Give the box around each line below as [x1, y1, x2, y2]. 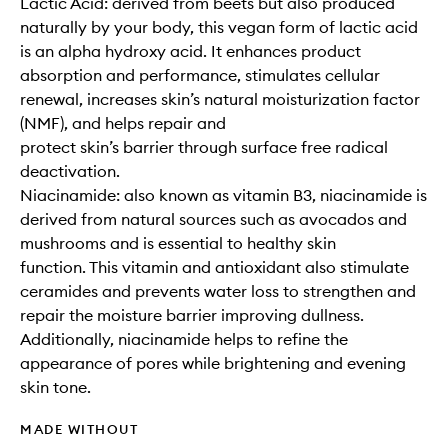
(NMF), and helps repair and [20, 113, 226, 134]
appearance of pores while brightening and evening [20, 353, 406, 374]
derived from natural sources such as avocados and [20, 209, 407, 230]
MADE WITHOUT [20, 421, 138, 438]
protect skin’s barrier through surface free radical [20, 137, 388, 158]
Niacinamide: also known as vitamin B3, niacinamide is [20, 185, 427, 206]
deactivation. [20, 161, 120, 182]
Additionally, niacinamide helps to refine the [20, 329, 348, 350]
